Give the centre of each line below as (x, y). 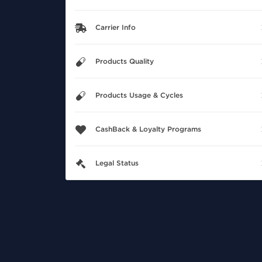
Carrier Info (116, 28)
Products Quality (125, 62)
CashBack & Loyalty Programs (148, 130)
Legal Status (117, 163)
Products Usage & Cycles (139, 96)
